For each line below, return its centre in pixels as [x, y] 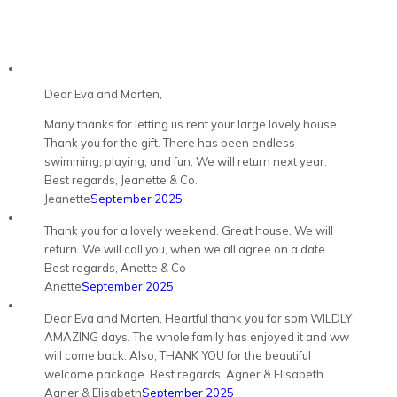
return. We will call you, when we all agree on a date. [186, 249]
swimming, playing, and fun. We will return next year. [186, 161]
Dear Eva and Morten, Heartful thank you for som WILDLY [198, 318]
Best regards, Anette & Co [115, 268]
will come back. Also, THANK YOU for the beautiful [178, 355]
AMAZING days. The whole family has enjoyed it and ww [197, 337]
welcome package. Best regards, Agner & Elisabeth [184, 374]
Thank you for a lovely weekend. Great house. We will [189, 230]
